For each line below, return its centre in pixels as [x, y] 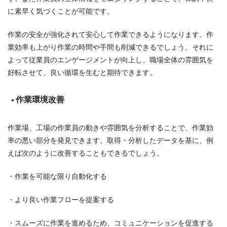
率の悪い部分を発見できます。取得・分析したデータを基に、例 [110, 140]
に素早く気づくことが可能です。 [61, 11]
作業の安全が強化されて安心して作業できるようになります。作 [110, 34]
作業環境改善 [40, 99]
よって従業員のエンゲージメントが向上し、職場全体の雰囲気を [110, 60]
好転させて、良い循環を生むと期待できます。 [82, 72]
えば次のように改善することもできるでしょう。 [86, 153]
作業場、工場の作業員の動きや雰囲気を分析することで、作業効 [110, 127]
